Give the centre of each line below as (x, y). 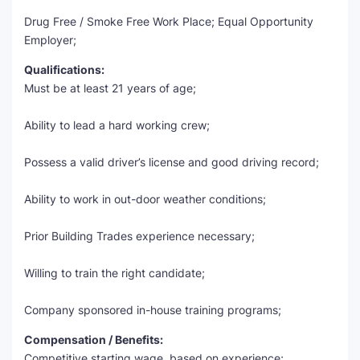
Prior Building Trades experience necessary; (139, 236)
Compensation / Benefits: (94, 340)
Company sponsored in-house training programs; (153, 310)
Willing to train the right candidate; (115, 273)
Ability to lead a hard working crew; (117, 125)
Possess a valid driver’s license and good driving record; (172, 162)
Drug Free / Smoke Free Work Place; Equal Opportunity (169, 21)
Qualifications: (64, 70)
